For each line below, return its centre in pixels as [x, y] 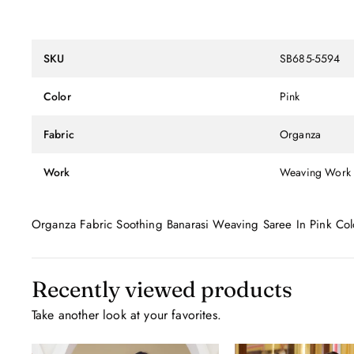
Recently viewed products [162, 289]
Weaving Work [315, 172]
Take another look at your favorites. [126, 314]
